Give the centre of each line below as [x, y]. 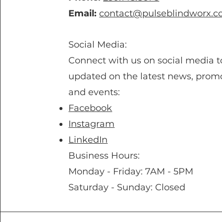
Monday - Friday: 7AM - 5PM [131, 171]
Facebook [90, 108]
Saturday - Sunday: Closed [127, 187]
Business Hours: [104, 156]
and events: [94, 92]
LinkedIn [88, 140]
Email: [83, 13]
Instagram [92, 124]
